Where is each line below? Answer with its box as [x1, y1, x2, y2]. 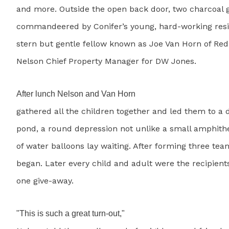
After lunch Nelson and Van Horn [16, 89, 135, 99]
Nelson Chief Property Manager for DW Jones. [16, 56, 196, 66]
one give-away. [16, 176, 74, 186]
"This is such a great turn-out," [16, 209, 125, 218]
